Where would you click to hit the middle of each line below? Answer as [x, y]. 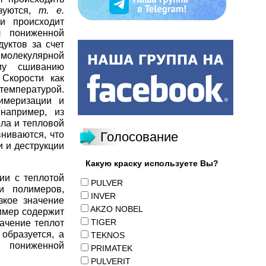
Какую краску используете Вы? [152, 163]
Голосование [139, 137]
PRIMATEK [112, 248]
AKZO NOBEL [117, 209]
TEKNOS [108, 235]
